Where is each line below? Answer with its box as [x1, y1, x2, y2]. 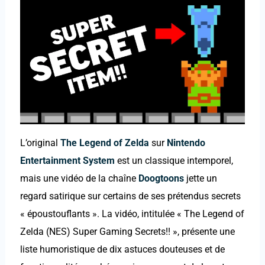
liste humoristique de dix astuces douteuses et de [20, 243, 225, 255]
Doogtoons [138, 172, 184, 184]
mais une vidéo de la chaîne [20, 172, 138, 184]
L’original [20, 137, 60, 148]
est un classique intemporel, [114, 154, 233, 166]
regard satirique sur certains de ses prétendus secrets [20, 190, 241, 202]
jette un [183, 172, 217, 184]
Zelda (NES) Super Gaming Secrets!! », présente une [20, 225, 235, 237]
